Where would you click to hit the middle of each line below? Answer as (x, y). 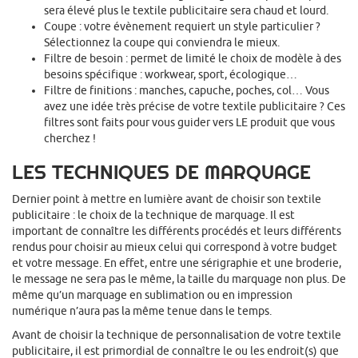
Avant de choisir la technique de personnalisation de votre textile (177, 335)
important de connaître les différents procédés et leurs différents (177, 231)
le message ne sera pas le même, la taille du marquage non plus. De (179, 279)
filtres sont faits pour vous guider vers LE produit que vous (189, 123)
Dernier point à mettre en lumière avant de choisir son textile (167, 199)
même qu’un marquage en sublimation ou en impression (152, 295)
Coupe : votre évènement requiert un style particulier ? (182, 27)
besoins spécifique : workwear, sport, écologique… (171, 75)
